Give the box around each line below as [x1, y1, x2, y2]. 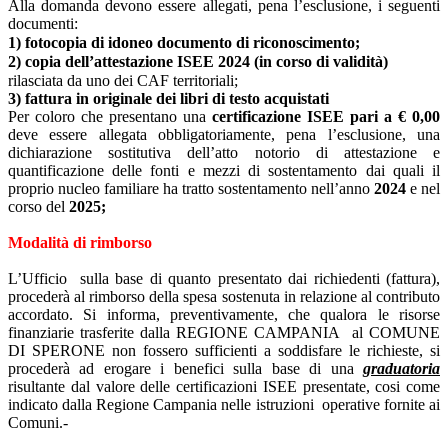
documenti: [8, 14, 78, 32]
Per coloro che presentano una [8, 107, 212, 125]
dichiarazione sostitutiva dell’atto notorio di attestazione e [8, 143, 440, 161]
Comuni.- [8, 413, 68, 431]
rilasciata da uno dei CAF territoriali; [8, 71, 238, 89]
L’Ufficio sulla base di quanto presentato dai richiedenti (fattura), [8, 269, 440, 287]
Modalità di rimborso [8, 233, 152, 251]
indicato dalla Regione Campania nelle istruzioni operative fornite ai [8, 395, 440, 413]
